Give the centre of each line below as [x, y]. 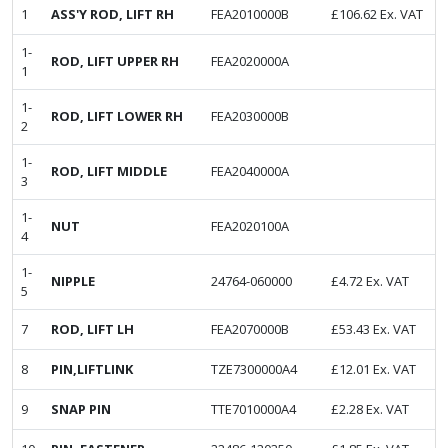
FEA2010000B [250, 14]
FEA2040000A [250, 171]
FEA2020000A [250, 61]
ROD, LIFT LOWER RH [117, 116]
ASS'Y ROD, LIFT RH [112, 14]
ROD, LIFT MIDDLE [109, 171]
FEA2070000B [250, 329]
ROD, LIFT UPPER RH [115, 61]
